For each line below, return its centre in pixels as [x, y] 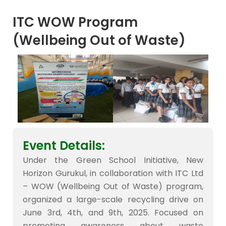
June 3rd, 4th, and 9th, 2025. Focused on [113, 212]
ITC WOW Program [75, 22]
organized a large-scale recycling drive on [113, 199]
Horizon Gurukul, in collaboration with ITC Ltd [113, 173]
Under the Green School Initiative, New [113, 160]
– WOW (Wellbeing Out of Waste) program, [113, 186]
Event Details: [64, 145]
